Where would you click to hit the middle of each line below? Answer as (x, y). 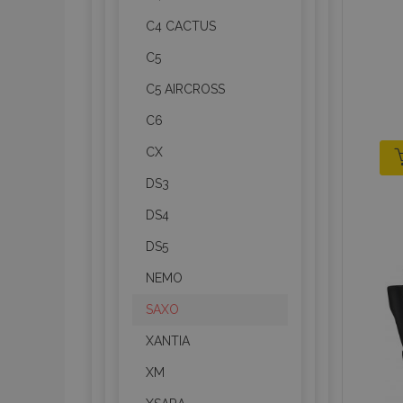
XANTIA (168, 341)
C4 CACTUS (181, 26)
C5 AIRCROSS (185, 89)
